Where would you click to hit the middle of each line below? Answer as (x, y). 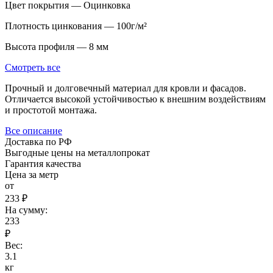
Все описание (34, 131)
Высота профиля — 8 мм (57, 47)
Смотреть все (33, 68)
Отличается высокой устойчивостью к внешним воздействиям (135, 99)
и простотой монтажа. (51, 110)
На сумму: (26, 210)
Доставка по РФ (38, 142)
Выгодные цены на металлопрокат (77, 153)
